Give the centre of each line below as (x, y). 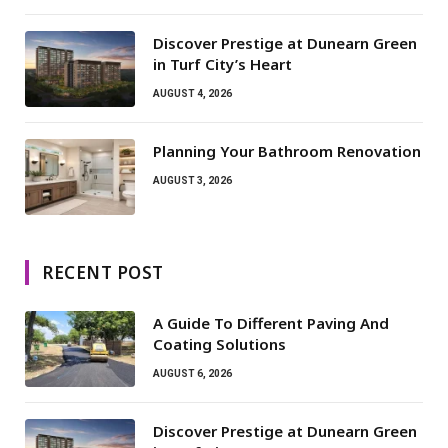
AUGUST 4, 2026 (192, 93)
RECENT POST (103, 272)
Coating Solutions (219, 343)
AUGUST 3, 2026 (192, 180)
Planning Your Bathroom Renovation (287, 150)
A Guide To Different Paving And (271, 322)
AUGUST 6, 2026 (192, 373)
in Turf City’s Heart (222, 63)
